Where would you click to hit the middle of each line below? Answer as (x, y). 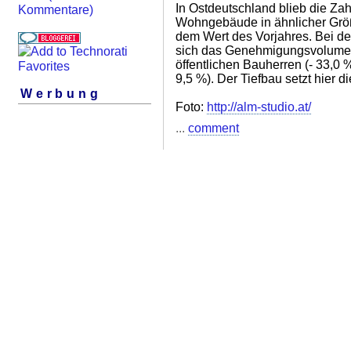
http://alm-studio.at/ (259, 107)
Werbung (61, 94)
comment (213, 128)
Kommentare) (56, 10)
